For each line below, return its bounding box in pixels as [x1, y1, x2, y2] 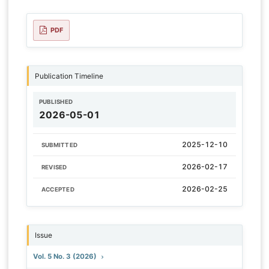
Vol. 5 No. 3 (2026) [32, 252, 98, 261]
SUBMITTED [41, 141, 78, 148]
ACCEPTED [41, 186, 74, 193]
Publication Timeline [34, 71, 103, 80]
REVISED [41, 164, 67, 171]
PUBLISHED [38, 98, 73, 105]
